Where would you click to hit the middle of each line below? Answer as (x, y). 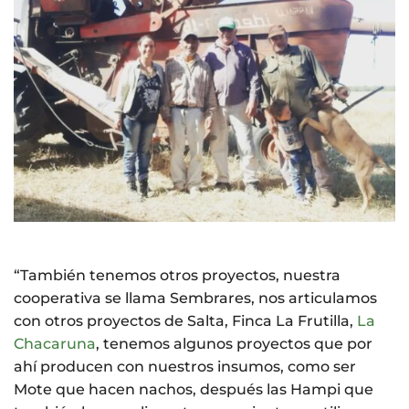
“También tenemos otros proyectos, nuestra (177, 276)
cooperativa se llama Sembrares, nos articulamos (195, 299)
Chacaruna (55, 344)
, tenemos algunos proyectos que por (234, 344)
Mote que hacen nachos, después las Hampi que (194, 390)
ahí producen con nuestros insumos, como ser (185, 367)
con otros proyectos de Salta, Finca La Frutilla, (185, 321)
